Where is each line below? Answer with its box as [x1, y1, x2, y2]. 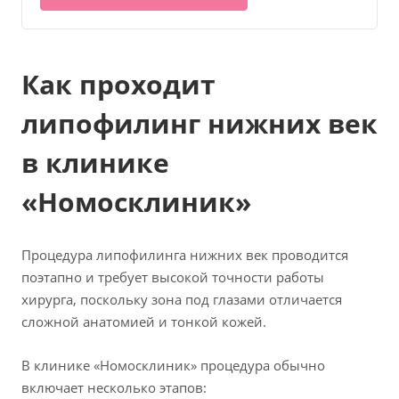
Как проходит [21, 66, 216, 103]
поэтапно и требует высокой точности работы [21, 268, 324, 287]
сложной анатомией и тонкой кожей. [21, 313, 266, 331]
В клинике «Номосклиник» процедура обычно [21, 356, 325, 375]
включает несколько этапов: [21, 379, 207, 397]
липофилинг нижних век [21, 105, 378, 142]
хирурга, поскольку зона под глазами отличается [21, 290, 342, 309]
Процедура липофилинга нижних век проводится [21, 246, 348, 265]
